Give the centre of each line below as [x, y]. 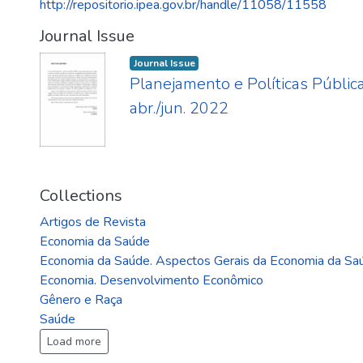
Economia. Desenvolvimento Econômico [152, 281]
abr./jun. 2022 [179, 108]
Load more [74, 342]
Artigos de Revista [93, 222]
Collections [81, 196]
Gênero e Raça [81, 300]
